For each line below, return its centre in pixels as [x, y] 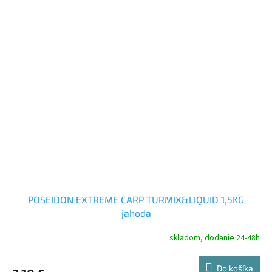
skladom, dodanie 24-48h [215, 238]
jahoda [136, 213]
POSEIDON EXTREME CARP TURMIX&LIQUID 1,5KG [136, 200]
